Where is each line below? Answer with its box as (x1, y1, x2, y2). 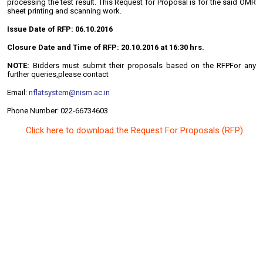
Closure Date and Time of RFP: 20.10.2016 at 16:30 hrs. (7, 43, 204, 52)
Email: (7, 88, 29, 97)
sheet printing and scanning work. (7, 6, 122, 15)
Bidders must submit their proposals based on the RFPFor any (32, 61, 257, 70)
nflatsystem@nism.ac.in (29, 88, 110, 97)
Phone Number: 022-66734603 (7, 106, 108, 115)
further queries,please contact (7, 70, 110, 79)
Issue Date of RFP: (7, 25, 73, 33)
